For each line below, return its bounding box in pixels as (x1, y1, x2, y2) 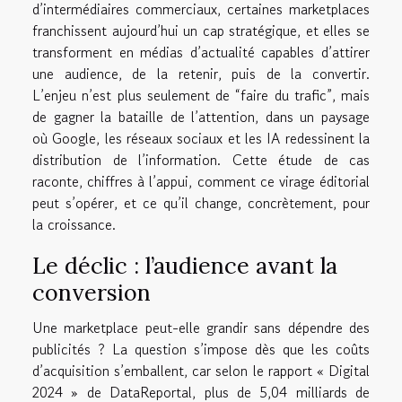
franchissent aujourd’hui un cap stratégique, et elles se (32, 20, 370, 42)
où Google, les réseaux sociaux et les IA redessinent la (32, 127, 370, 150)
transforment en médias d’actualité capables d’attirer (32, 41, 370, 64)
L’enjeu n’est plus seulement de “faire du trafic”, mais (32, 84, 370, 107)
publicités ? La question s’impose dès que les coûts (32, 338, 370, 361)
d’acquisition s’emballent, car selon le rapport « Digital (32, 360, 370, 382)
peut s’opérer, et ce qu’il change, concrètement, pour (32, 192, 370, 214)
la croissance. (32, 214, 116, 236)
